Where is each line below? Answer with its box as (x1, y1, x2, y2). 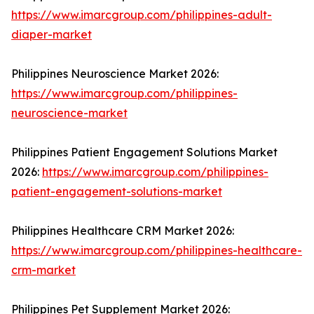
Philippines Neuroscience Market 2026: (11, 67, 219, 81)
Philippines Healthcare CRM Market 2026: (11, 224, 234, 238)
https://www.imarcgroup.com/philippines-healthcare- (11, 243, 302, 258)
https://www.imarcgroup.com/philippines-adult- (11, 8, 272, 22)
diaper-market (11, 27, 92, 42)
